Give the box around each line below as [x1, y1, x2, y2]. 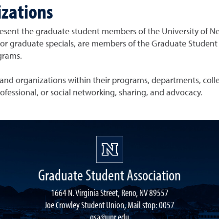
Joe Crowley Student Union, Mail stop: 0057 [44, 198, 175, 211]
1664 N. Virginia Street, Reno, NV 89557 [50, 186, 169, 198]
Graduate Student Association [38, 164, 181, 184]
